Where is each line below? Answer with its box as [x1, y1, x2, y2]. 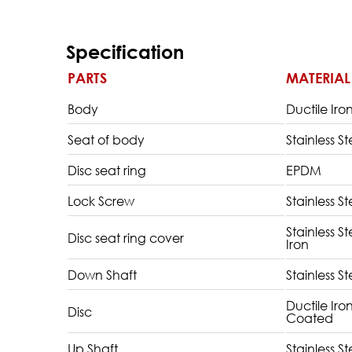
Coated [286, 309, 334, 326]
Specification [66, 40, 185, 63]
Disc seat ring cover [68, 229, 185, 246]
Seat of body [68, 130, 145, 148]
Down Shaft [68, 266, 137, 283]
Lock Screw [68, 192, 135, 209]
